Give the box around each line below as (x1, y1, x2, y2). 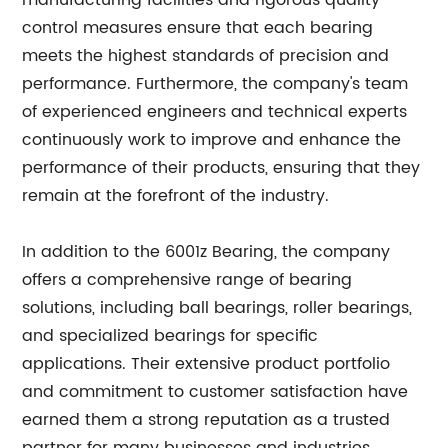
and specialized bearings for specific (22, 323, 319, 349)
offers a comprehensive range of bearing (22, 267, 353, 293)
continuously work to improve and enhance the (22, 127, 402, 153)
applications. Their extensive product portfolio (22, 351, 391, 377)
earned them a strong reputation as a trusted (22, 407, 391, 433)
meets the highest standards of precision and (22, 43, 390, 69)
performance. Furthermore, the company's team (22, 71, 409, 97)
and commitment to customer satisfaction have (22, 379, 409, 405)
